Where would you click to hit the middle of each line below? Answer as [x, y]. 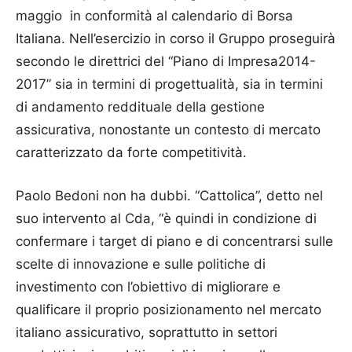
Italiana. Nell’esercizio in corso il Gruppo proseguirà [176, 39]
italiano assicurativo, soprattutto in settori [147, 333]
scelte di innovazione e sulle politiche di [141, 264]
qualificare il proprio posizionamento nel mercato [169, 310]
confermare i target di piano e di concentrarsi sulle [174, 242]
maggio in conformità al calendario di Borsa [154, 16]
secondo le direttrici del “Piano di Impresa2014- [166, 62]
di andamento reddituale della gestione [140, 107]
